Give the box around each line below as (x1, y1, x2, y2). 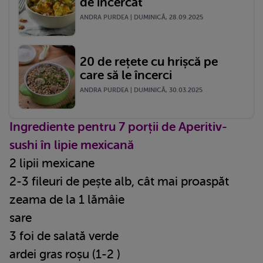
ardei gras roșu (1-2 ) (9, 247, 120, 261)
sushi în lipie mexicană (9, 137, 134, 152)
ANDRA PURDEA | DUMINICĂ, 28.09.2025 (80, 13, 203, 21)
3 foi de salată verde (9, 228, 119, 243)
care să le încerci (80, 68, 172, 82)
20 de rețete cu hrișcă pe (80, 54, 218, 69)
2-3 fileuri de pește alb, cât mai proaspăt (9, 174, 229, 188)
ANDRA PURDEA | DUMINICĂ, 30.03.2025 (80, 86, 203, 94)
